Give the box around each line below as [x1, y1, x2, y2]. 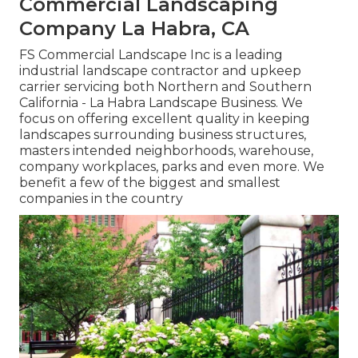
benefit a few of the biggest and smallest [19, 175, 280, 191]
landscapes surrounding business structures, [19, 127, 306, 143]
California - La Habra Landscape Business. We [19, 95, 303, 111]
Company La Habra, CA [19, 17, 249, 41]
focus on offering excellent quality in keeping [19, 111, 310, 127]
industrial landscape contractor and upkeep [19, 63, 301, 79]
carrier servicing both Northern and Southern [19, 79, 312, 95]
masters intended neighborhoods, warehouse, [19, 143, 313, 159]
